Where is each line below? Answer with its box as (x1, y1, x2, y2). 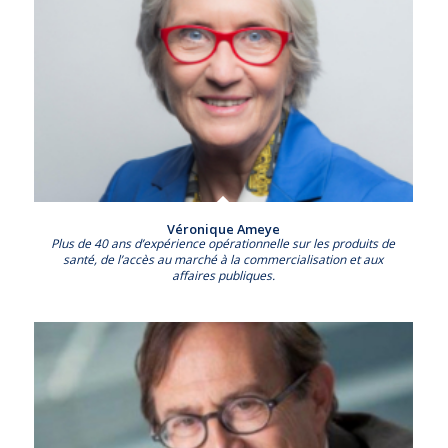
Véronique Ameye (166, 220, 280, 239)
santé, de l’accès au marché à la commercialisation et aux (63, 251, 384, 269)
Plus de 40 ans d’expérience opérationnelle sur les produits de (51, 235, 396, 253)
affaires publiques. (171, 267, 275, 285)
